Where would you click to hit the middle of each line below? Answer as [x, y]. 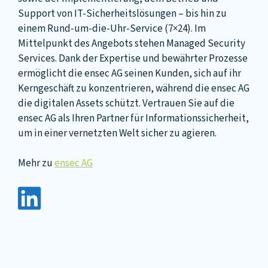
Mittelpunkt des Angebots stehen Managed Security [132, 43]
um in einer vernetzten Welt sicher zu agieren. [117, 133]
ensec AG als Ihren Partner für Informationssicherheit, [133, 118]
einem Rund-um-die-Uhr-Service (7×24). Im [112, 28]
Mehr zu [36, 164]
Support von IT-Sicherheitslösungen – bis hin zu [122, 13]
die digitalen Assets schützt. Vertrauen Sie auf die [126, 103]
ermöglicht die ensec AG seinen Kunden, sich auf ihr [130, 73]
